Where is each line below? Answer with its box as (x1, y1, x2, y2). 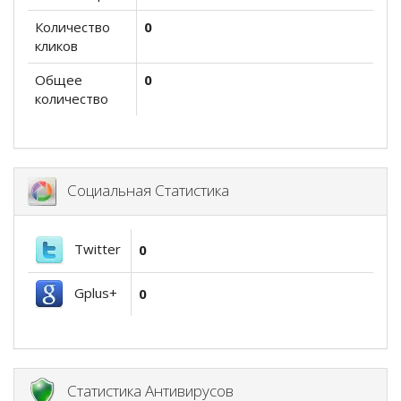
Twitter (64, 240, 121, 259)
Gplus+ (64, 284, 117, 303)
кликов (35, 37, 78, 55)
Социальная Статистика (56, 179, 229, 200)
